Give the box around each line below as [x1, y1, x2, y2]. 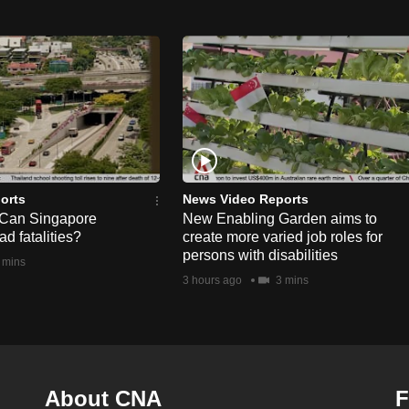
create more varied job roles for [183, 228, 383, 245]
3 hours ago [183, 273, 242, 287]
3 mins [273, 273, 309, 287]
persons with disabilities [183, 246, 338, 263]
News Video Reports [183, 191, 309, 206]
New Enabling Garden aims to [183, 210, 377, 226]
